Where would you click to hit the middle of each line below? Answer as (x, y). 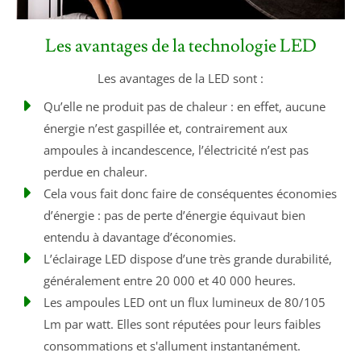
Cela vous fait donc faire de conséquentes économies (190, 193)
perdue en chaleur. (95, 171)
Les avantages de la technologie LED (180, 46)
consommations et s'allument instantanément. (172, 345)
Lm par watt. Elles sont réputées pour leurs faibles (182, 324)
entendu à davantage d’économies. (140, 237)
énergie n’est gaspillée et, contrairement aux (166, 128)
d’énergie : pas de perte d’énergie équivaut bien (174, 215)
